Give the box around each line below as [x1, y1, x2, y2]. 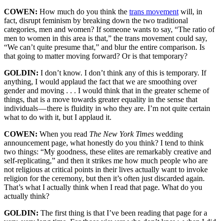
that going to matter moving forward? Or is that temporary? [4, 52, 187, 61]
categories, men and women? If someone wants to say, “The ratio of [4, 25, 215, 34]
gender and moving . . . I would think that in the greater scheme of [4, 86, 209, 95]
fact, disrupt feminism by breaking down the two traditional [4, 16, 188, 25]
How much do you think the [39, 7, 129, 16]
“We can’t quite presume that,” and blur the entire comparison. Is [4, 43, 205, 52]
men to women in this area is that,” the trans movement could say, [4, 34, 207, 43]
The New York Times [89, 130, 154, 139]
